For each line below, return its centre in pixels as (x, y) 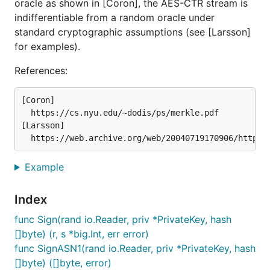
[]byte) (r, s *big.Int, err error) (82, 234)
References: (41, 71)
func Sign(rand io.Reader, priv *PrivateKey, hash (123, 219)
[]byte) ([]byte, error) (63, 263)
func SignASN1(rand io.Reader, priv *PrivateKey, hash (135, 248)
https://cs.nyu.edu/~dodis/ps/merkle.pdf (120, 113)
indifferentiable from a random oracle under (115, 17)
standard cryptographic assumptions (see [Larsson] (133, 32)
